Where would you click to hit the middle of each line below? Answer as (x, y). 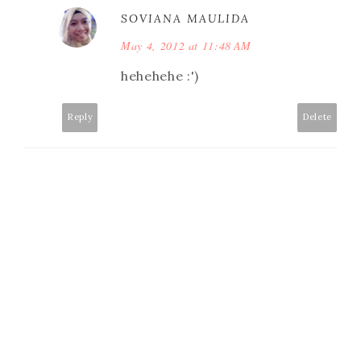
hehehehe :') (160, 76)
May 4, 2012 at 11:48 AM (186, 46)
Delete (317, 117)
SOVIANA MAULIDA (185, 19)
